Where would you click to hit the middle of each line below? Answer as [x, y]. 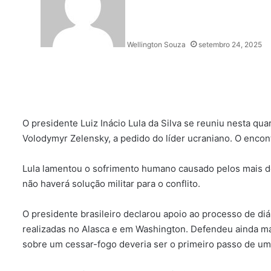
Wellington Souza [156, 44]
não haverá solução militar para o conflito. [111, 184]
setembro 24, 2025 [230, 44]
